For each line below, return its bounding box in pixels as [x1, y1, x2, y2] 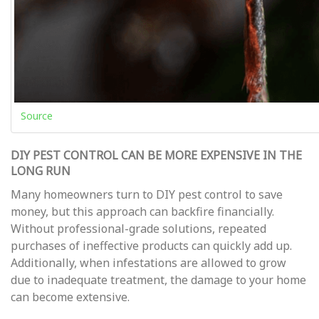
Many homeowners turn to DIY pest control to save [11, 186, 283, 202]
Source [21, 108, 53, 122]
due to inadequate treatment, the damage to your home [11, 271, 306, 288]
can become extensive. [11, 288, 130, 305]
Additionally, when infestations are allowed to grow [11, 254, 286, 271]
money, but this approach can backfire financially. [11, 203, 274, 219]
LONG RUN [11, 162, 70, 179]
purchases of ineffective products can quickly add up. [11, 237, 292, 253]
